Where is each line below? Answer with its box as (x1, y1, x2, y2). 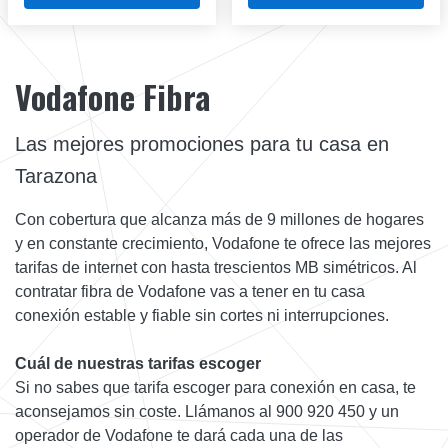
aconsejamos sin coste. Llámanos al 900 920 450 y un (15, 402, 399, 420)
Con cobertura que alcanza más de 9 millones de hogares (15, 210, 424, 228)
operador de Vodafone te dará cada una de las (15, 426, 343, 444)
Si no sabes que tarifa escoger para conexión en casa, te (15, 378, 416, 396)
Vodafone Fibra (15, 72, 210, 120)
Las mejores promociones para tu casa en (15, 132, 389, 155)
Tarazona (15, 164, 97, 187)
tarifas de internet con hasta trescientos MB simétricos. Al (15, 258, 417, 276)
